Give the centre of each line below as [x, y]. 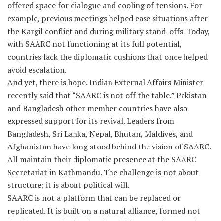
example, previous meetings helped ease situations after [108, 18]
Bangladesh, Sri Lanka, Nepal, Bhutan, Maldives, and [100, 133]
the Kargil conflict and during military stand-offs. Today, [109, 31]
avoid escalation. [37, 69]
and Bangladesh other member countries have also [97, 108]
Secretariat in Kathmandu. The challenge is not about [103, 172]
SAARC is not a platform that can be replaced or [94, 198]
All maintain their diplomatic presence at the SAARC [102, 159]
